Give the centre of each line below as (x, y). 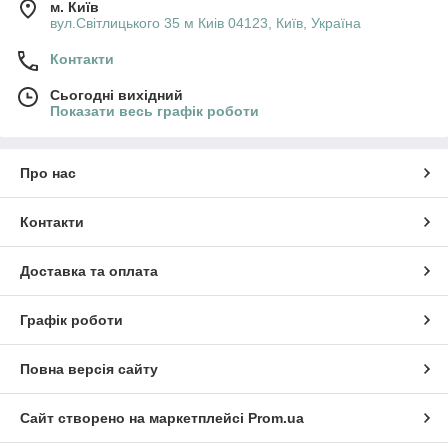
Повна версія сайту (89, 369)
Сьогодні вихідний (116, 95)
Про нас (48, 173)
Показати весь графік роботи (154, 111)
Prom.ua (276, 418)
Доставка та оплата (89, 271)
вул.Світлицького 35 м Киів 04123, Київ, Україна (205, 23)
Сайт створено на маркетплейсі (134, 418)
